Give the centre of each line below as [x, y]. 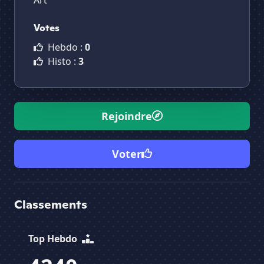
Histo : [62, 62]
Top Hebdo [54, 239]
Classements [51, 205]
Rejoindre [127, 116]
